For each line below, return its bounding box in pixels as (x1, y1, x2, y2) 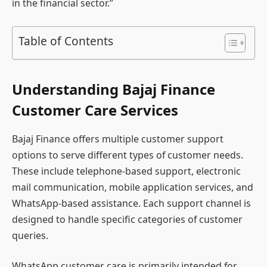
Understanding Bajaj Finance (12, 79, 215, 99)
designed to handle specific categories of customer (12, 212, 243, 226)
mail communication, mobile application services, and (12, 180, 253, 194)
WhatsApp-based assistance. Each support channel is (12, 196, 251, 210)
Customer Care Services (12, 100, 178, 120)
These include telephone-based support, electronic (12, 164, 241, 178)
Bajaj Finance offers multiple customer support (12, 132, 223, 145)
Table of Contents (18, 33, 113, 49)
